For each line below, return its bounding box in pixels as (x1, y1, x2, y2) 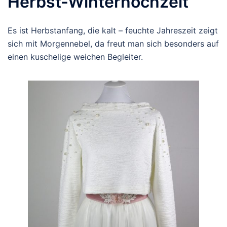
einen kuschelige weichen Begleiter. (8, 52, 143, 62)
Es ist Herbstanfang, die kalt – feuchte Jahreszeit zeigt (8, 25, 218, 35)
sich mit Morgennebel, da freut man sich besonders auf (8, 39, 219, 49)
